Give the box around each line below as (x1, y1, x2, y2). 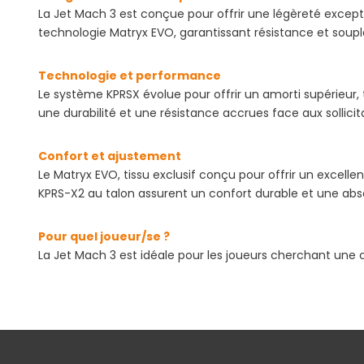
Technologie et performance (38, 67, 221, 84)
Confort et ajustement (38, 147, 181, 164)
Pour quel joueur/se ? (38, 227, 170, 245)
